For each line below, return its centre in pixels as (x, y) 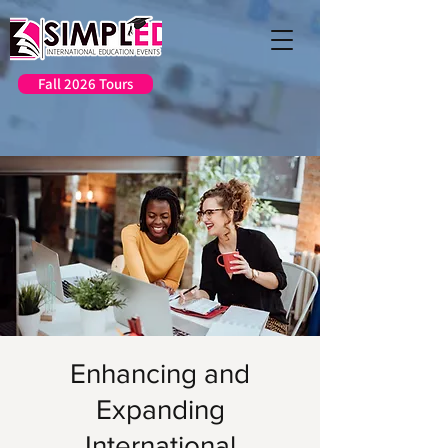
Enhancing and (160, 373)
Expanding (160, 409)
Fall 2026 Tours (85, 83)
